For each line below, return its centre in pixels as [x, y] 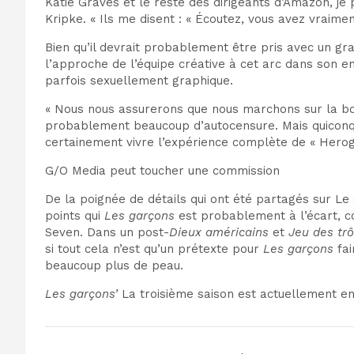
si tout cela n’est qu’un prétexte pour [154, 249]
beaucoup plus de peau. [114, 266]
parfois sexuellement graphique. [139, 81]
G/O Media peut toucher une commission [162, 171]
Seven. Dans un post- [107, 233]
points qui [75, 216]
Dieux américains [219, 233]
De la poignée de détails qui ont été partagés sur [190, 200]
